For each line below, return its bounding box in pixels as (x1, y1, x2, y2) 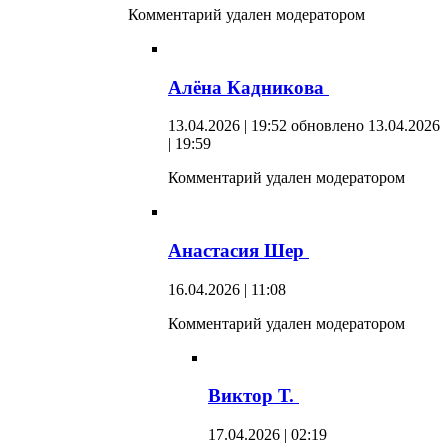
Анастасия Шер (168, 239, 309, 261)
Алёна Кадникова (168, 76, 329, 98)
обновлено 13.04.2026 (291, 117, 440, 135)
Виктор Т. (208, 385, 299, 407)
